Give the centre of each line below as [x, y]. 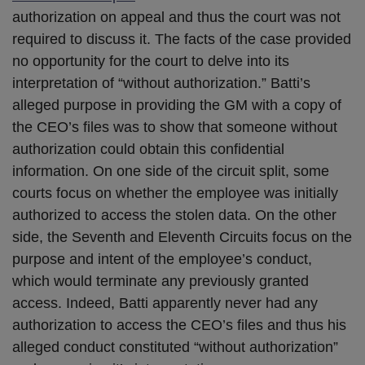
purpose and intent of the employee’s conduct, [162, 259]
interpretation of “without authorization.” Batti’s [161, 84]
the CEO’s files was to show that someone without [175, 128]
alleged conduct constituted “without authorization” [175, 347]
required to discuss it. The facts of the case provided [182, 40]
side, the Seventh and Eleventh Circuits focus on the [182, 237]
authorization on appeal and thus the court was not [176, 18]
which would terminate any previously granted [161, 281]
